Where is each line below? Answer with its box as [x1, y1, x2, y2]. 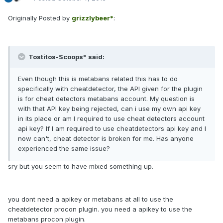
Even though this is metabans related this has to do [18, 75, 178, 83]
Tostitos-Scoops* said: [27, 53, 105, 61]
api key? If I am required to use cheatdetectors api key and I [18, 124, 206, 133]
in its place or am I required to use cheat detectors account [18, 114, 205, 123]
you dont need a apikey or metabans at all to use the [8, 195, 173, 204]
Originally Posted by [8, 14, 72, 22]
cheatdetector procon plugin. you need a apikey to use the [8, 205, 192, 214]
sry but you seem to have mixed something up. [8, 162, 153, 171]
